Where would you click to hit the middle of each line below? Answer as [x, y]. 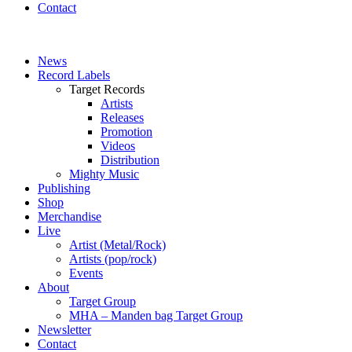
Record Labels [74, 75]
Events [86, 273]
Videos [118, 146]
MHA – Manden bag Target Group [156, 315]
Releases [122, 117]
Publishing [64, 188]
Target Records [107, 89]
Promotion [126, 132]
